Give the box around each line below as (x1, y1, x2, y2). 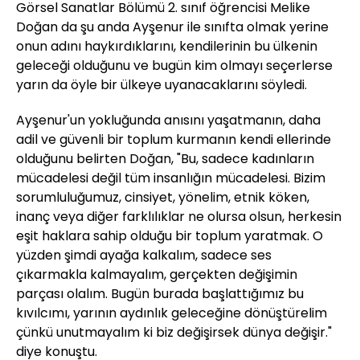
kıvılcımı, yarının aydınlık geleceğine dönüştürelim (16, 304, 327, 323)
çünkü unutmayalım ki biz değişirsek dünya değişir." (16, 323, 332, 342)
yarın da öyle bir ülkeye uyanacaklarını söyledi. (16, 76, 307, 95)
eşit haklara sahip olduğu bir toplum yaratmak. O (16, 227, 323, 246)
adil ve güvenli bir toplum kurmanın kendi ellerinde (16, 130, 331, 149)
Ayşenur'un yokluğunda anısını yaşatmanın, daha (16, 111, 321, 130)
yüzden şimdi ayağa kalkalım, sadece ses (16, 246, 272, 265)
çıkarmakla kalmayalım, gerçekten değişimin (16, 265, 297, 284)
